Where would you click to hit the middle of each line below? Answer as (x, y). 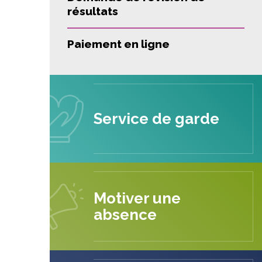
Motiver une (137, 198)
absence (125, 215)
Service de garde (156, 119)
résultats (93, 11)
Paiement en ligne (118, 44)
